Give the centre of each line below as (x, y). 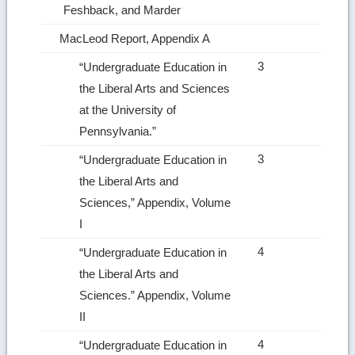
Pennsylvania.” (120, 131)
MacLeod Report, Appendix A (137, 38)
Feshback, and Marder (124, 10)
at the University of (128, 109)
